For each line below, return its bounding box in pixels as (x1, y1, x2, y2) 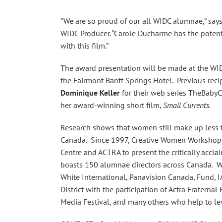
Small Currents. (163, 100, 211, 110)
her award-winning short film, (60, 100, 163, 110)
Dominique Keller (60, 88, 120, 98)
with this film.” (60, 41, 109, 51)
